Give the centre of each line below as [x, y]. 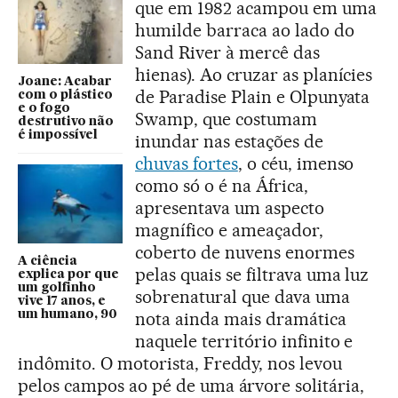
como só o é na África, [222, 186]
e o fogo [44, 108]
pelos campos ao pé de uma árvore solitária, [191, 386]
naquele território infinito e [244, 341]
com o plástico [65, 95]
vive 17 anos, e [62, 301]
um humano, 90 [68, 314]
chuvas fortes [187, 163]
